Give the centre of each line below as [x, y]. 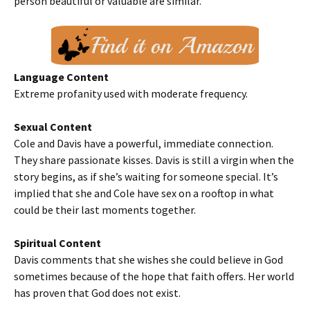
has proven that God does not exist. [97, 293]
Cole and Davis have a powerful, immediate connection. [144, 144]
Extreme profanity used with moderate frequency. [131, 94]
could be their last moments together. [105, 210]
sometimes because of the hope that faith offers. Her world [154, 276]
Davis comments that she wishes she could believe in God [148, 260]
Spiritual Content [57, 243]
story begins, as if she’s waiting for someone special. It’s [146, 177]
